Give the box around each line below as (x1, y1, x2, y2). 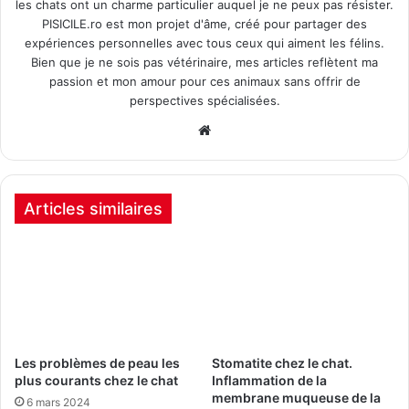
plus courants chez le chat (15, 372, 178, 388)
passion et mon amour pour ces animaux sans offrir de (48, 73, 361, 89)
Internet (215, 142, 266, 160)
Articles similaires (24, 198, 163, 218)
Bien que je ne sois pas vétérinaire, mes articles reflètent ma (31, 54, 378, 69)
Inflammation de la (212, 372, 327, 388)
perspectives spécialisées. (129, 92, 280, 108)
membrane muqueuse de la (212, 389, 381, 405)
